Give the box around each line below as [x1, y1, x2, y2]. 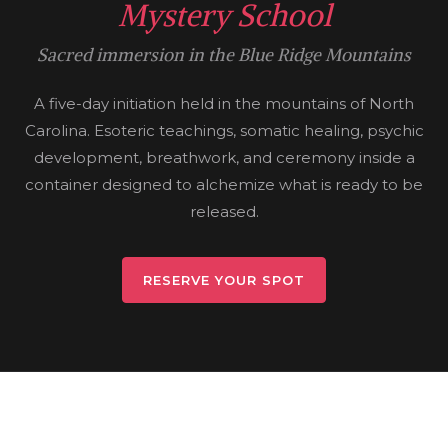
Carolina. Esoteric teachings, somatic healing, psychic [24, 121, 424, 141]
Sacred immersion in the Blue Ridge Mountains [37, 44, 411, 67]
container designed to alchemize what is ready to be [25, 175, 423, 195]
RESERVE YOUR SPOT [143, 272, 305, 289]
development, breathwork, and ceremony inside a [33, 148, 415, 168]
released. [189, 202, 259, 222]
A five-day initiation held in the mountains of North [34, 94, 414, 114]
